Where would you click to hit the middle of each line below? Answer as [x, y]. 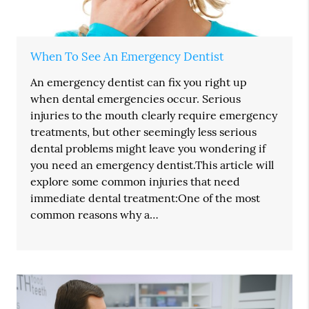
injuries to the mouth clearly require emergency [154, 116]
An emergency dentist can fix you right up [139, 82]
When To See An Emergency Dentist [128, 57]
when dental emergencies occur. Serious [136, 99]
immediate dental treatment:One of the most [146, 198]
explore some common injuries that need [136, 182]
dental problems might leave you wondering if [148, 149]
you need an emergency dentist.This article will [152, 165]
